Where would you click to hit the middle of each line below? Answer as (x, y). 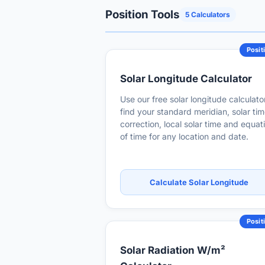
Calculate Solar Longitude (199, 182)
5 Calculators (208, 14)
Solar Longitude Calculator (186, 79)
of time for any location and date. (184, 136)
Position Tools (142, 14)
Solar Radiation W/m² (173, 250)
